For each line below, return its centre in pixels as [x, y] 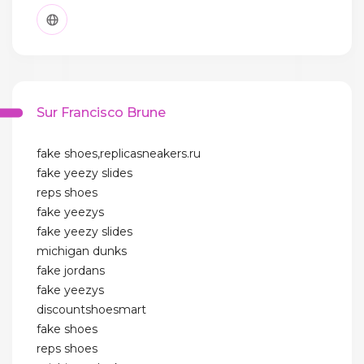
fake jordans [71, 271]
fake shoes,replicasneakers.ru [119, 154]
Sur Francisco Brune [101, 113]
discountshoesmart [91, 310]
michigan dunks [82, 251]
